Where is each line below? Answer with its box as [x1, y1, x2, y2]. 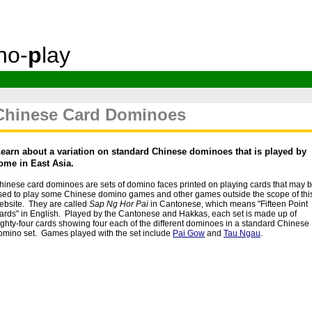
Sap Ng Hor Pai [89, 198, 150, 209]
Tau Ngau [224, 228, 260, 238]
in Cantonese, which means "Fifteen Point [150, 198, 308, 209]
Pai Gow [173, 228, 205, 238]
